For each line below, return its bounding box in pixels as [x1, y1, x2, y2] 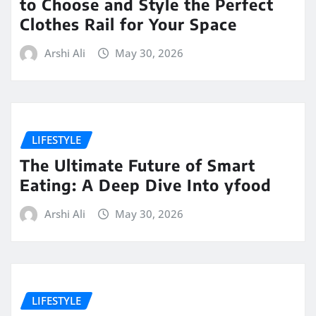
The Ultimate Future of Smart [20, 155, 255, 176]
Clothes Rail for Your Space [20, 14, 237, 35]
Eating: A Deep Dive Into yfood [20, 175, 272, 195]
